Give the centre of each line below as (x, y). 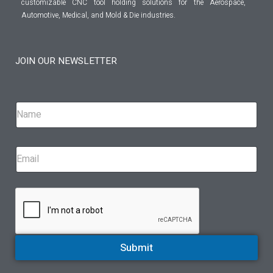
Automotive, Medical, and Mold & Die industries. (98, 15)
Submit (136, 247)
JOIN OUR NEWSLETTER (66, 61)
